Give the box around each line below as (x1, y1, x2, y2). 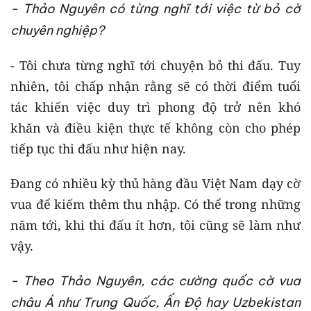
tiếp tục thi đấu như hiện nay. (10, 140, 186, 157)
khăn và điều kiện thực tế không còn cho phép (10, 119, 301, 136)
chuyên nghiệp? (10, 22, 104, 38)
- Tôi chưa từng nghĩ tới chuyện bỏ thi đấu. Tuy (10, 56, 301, 74)
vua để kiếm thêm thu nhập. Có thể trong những (10, 195, 301, 212)
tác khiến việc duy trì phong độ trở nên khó (10, 98, 301, 115)
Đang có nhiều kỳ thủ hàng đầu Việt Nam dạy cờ (10, 174, 301, 192)
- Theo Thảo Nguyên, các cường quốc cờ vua (10, 272, 301, 289)
